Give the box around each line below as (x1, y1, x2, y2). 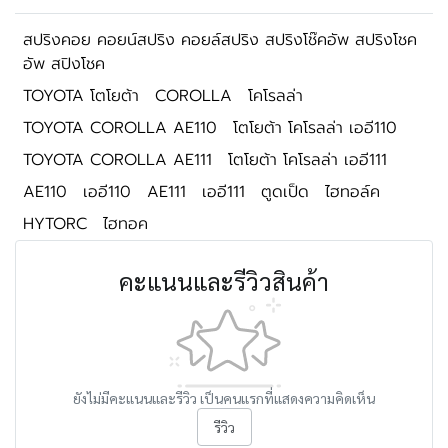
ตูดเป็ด (261, 180, 309, 204)
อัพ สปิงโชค (23, 52, 105, 76)
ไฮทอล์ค (325, 180, 380, 204)
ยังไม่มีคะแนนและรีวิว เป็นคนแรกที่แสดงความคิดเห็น (73, 389, 375, 407)
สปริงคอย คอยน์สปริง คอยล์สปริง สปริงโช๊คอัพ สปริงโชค (23, 28, 417, 52)
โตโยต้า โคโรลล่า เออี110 (233, 116, 397, 140)
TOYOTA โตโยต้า (23, 84, 139, 108)
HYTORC (23, 212, 87, 236)
